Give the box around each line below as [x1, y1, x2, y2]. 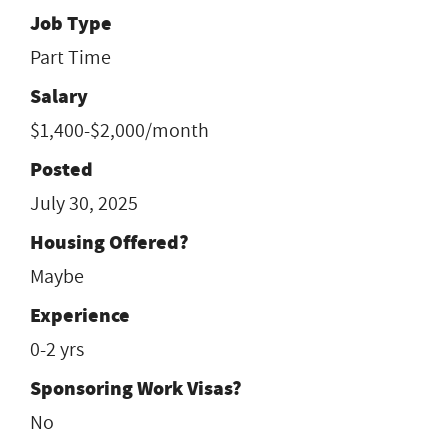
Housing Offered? [30, 228, 189, 256]
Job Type [30, 9, 112, 37]
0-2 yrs [30, 335, 84, 364]
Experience [30, 301, 130, 329]
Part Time [30, 43, 111, 72]
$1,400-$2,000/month [30, 116, 209, 145]
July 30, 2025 [30, 189, 138, 218]
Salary [30, 82, 88, 110]
